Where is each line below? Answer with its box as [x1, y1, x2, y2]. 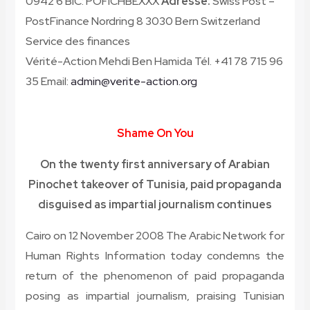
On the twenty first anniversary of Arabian [40, 157, 270, 172]
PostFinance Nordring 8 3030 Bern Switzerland [25, 14, 260, 29]
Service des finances [25, 34, 130, 49]
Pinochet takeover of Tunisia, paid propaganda [28, 177, 282, 192]
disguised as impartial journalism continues [38, 197, 272, 212]
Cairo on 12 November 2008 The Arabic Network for [25, 228, 285, 244]
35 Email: [25, 74, 71, 89]
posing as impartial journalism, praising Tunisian [25, 289, 285, 304]
